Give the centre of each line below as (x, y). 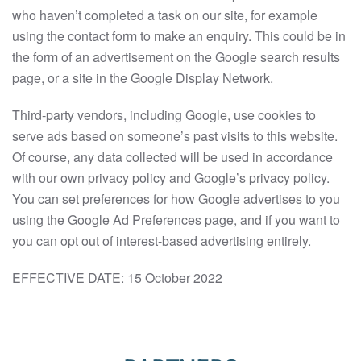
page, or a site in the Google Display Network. (143, 78)
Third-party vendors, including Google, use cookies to (164, 115)
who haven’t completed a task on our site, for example (165, 15)
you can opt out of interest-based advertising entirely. (162, 241)
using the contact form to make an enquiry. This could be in (179, 36)
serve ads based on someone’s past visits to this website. (175, 136)
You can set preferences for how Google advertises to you (176, 199)
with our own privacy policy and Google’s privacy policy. (171, 178)
